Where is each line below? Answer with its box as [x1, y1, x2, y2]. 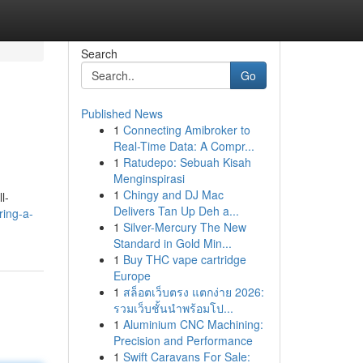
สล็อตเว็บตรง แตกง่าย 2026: [122, 284, 264, 300]
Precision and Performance [113, 332, 253, 348]
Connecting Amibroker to [122, 122, 250, 138]
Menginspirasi [113, 170, 185, 186]
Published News [80, 105, 163, 122]
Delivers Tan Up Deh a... [113, 203, 239, 219]
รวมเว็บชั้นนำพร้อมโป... [113, 300, 233, 316]
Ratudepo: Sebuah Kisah [122, 154, 251, 170]
